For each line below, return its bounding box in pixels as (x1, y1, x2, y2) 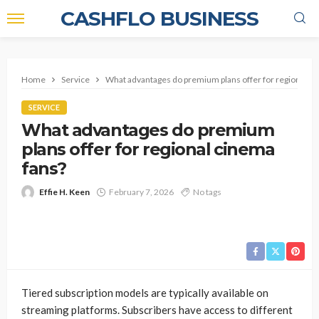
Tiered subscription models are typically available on (21, 286, 268, 299)
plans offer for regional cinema (21, 139, 275, 159)
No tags (193, 187, 221, 197)
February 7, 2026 (109, 187, 174, 197)
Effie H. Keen (39, 187, 90, 197)
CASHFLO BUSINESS (61, 6, 258, 31)
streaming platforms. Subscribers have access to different (21, 303, 293, 316)
